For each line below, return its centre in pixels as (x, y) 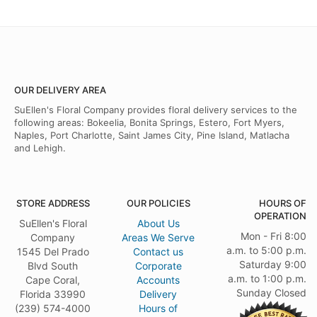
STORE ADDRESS (53, 203)
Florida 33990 (53, 294)
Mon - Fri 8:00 (273, 236)
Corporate (158, 265)
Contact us (158, 251)
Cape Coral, (53, 279)
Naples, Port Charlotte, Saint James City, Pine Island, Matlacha (152, 135)
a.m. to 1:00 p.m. (267, 278)
